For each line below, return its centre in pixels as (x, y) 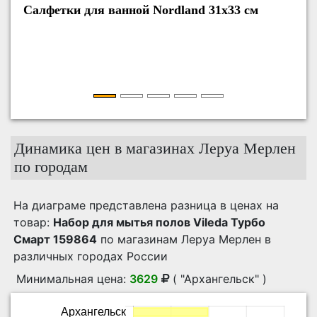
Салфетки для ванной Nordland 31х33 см (141, 10)
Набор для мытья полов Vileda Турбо (159, 222)
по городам (51, 167)
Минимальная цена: (71, 279)
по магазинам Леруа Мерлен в (184, 239)
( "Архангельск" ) (220, 279)
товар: (33, 222)
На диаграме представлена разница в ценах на (146, 205)
